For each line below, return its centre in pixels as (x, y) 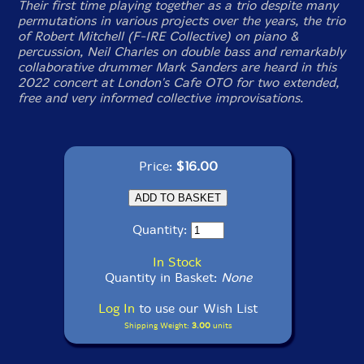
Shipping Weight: (158, 325)
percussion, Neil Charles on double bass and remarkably (182, 52)
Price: (157, 166)
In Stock (177, 262)
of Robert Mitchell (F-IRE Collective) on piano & (158, 36)
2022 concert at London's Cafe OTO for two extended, (179, 82)
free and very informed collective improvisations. (161, 98)
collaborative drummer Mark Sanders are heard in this (178, 67)
